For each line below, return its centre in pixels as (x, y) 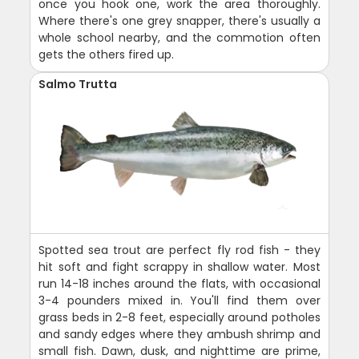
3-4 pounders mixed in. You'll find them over (179, 300)
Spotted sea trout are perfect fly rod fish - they (179, 250)
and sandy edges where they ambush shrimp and (179, 334)
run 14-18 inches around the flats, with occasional (179, 283)
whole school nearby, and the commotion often (179, 37)
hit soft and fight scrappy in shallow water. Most (179, 266)
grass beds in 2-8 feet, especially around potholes (179, 317)
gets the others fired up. (107, 54)
